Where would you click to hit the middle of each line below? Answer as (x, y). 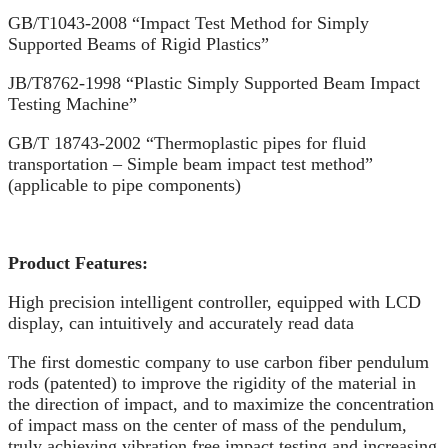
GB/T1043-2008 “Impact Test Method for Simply (188, 23)
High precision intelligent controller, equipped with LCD (214, 302)
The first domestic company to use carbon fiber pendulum (218, 362)
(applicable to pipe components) (124, 185)
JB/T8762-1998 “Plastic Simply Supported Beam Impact (214, 83)
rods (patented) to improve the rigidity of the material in (212, 383)
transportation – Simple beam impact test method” (190, 164)
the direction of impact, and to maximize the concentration (221, 404)
